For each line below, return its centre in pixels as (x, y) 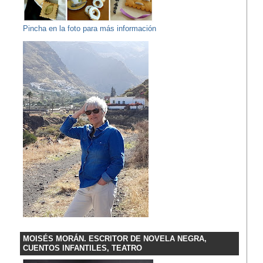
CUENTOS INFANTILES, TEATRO (82, 248)
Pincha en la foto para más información (89, 29)
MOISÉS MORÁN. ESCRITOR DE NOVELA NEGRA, (114, 239)
